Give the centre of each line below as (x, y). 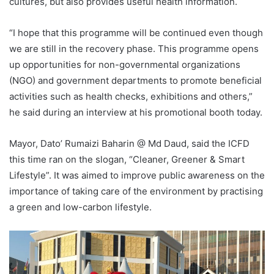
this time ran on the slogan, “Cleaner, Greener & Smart (127, 159)
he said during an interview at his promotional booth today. (136, 112)
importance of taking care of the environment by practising (136, 191)
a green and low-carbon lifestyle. (80, 207)
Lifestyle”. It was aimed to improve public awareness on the (137, 175)
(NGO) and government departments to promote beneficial (135, 80)
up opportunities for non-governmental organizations (125, 64)
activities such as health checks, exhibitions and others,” (131, 96)
